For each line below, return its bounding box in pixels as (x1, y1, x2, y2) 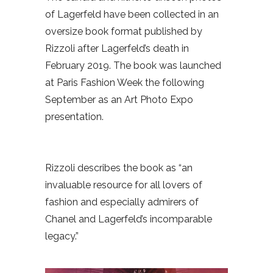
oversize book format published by (45, 26, 202, 38)
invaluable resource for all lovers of (45, 179, 202, 191)
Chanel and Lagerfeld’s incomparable (45, 213, 212, 225)
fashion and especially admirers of (45, 196, 199, 208)
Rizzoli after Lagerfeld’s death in (45, 43, 189, 55)
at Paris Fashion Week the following (45, 77, 204, 89)
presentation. (45, 111, 104, 123)
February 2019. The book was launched (45, 60, 221, 72)
